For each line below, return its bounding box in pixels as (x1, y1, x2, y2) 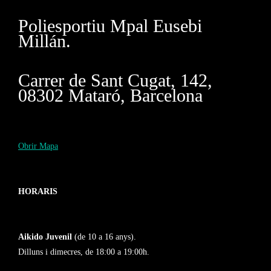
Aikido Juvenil (18, 232, 72, 241)
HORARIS (18, 187, 57, 196)
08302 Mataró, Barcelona (18, 85, 203, 105)
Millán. (18, 31, 71, 51)
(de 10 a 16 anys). (72, 232, 136, 241)
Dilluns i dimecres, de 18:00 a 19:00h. (18, 247, 149, 256)
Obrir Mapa (18, 142, 58, 151)
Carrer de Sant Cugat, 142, (18, 70, 212, 90)
